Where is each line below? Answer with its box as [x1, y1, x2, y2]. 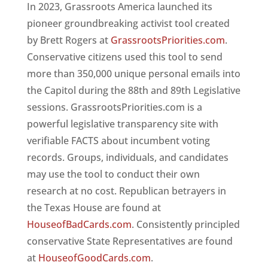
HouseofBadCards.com [26, 217, 132, 231]
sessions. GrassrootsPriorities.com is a [26, 100, 202, 114]
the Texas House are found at [26, 200, 161, 214]
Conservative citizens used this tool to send [26, 50, 223, 63]
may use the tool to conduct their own [26, 167, 200, 181]
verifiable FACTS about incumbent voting [26, 133, 210, 147]
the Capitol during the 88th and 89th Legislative [26, 83, 240, 97]
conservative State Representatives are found [26, 234, 233, 248]
